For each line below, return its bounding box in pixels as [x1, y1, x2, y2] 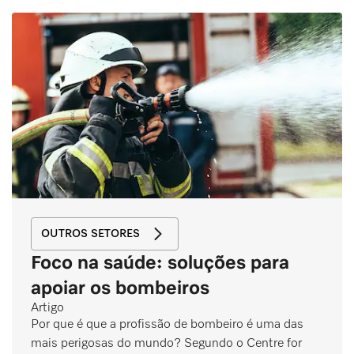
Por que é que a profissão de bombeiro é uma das [31, 318, 303, 331]
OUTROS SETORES [41, 228, 140, 239]
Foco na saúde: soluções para [31, 253, 289, 273]
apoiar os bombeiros [31, 278, 209, 298]
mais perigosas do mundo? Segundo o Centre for [31, 337, 302, 350]
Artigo [31, 301, 64, 314]
